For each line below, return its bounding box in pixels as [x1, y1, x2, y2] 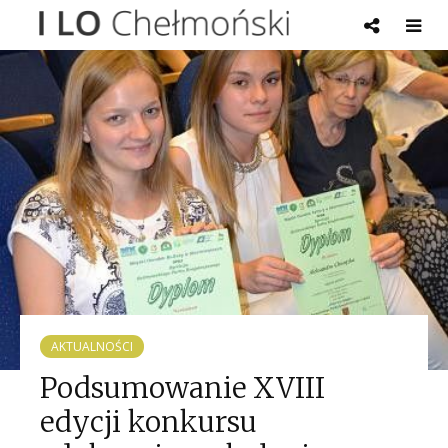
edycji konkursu [40, 404, 257, 440]
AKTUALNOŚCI [51, 338, 133, 355]
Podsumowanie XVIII [40, 370, 325, 406]
